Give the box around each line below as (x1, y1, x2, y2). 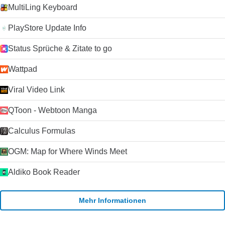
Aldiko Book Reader (8, 168, 80, 176)
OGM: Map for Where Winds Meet (8, 147, 127, 156)
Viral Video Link (8, 85, 65, 94)
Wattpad (8, 65, 37, 73)
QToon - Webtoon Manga (8, 106, 97, 115)
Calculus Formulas (8, 127, 75, 135)
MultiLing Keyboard (8, 3, 77, 12)
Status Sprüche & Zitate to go (8, 44, 112, 53)
